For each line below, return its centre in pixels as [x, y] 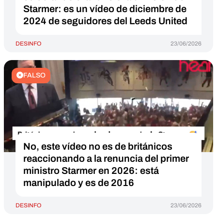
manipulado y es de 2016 [79, 183]
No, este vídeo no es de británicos [98, 146]
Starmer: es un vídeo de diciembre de [105, 9]
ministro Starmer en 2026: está [91, 170]
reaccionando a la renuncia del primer [106, 158]
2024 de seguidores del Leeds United [105, 21]
